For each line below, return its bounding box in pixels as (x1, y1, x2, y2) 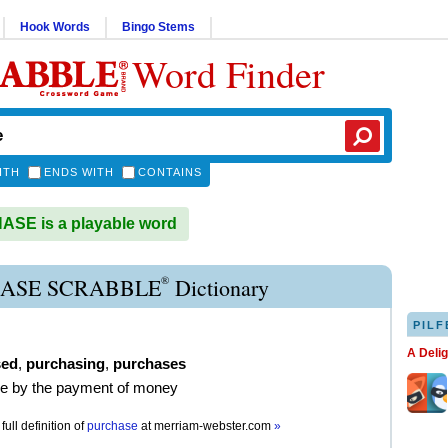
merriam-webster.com (154, 419, 274, 433)
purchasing (26, 355, 105, 372)
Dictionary (169, 273, 269, 302)
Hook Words (20, 20, 90, 34)
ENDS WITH (44, 166, 114, 178)
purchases (113, 355, 186, 372)
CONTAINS (138, 166, 202, 178)
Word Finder (132, 48, 325, 99)
